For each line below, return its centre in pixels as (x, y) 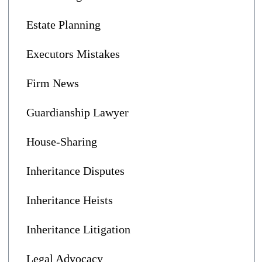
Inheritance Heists (70, 200)
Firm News (53, 83)
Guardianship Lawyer (77, 112)
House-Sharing (62, 142)
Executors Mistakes (73, 54)
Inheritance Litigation (78, 229)
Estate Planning (63, 25)
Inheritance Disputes (75, 171)
